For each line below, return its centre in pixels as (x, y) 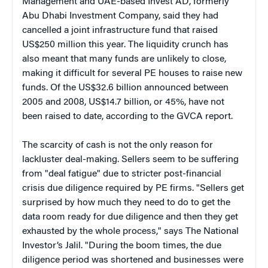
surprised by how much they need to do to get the (126, 203)
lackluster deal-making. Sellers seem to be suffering (130, 160)
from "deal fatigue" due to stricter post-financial (122, 174)
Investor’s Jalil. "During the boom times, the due (122, 246)
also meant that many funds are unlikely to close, (124, 60)
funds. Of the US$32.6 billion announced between (125, 88)
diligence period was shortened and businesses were (133, 261)
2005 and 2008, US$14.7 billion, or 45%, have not (123, 103)
